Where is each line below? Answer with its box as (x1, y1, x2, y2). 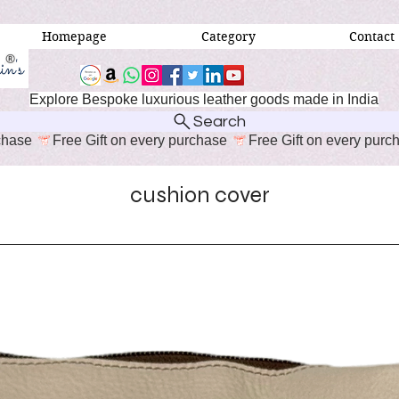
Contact (349, 28, 395, 45)
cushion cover (129, 181, 270, 208)
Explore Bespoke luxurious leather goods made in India (29, 92, 379, 108)
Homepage (41, 28, 107, 45)
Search (192, 112, 246, 130)
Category (200, 28, 256, 45)
